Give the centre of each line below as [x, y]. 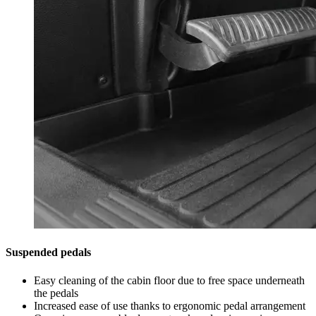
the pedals [56, 293]
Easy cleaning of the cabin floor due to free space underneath [169, 280]
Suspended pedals [48, 253]
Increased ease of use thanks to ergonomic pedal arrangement [170, 305]
